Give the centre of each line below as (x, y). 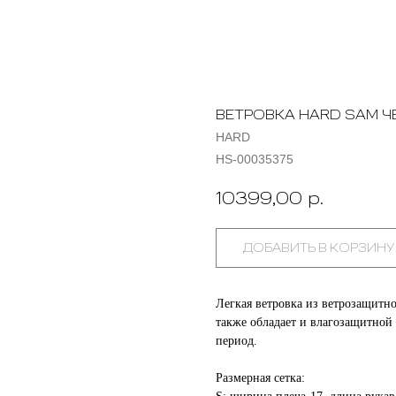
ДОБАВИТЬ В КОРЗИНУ (319, 247)
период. (236, 340)
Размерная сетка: (260, 377)
